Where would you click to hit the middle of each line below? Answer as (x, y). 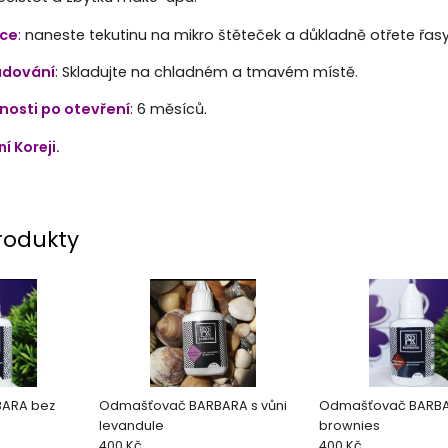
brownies (349, 426)
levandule (131, 426)
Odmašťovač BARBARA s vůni (192, 406)
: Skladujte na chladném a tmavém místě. (206, 72)
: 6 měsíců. (174, 109)
